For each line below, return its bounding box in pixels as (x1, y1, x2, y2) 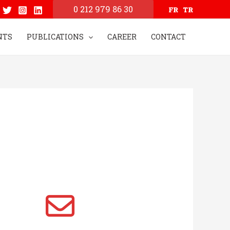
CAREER (107, 32, 137, 42)
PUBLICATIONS (26, 32, 84, 42)
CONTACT (151, 32, 186, 42)
